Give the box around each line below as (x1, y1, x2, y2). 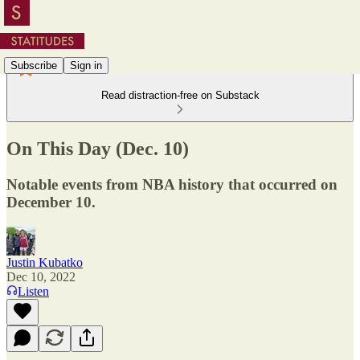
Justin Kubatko (6, 255, 83, 269)
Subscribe (10, 59, 57, 72)
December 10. (6, 193, 96, 211)
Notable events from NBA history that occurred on (6, 175, 337, 193)
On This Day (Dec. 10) (6, 137, 189, 159)
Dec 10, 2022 (6, 269, 76, 284)
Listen (18, 284, 49, 298)
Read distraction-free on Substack (100, 89, 260, 101)
